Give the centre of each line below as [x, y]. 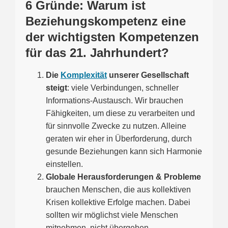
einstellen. [64, 164]
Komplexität [84, 75]
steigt [56, 88]
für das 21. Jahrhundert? [97, 53]
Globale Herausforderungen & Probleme [123, 177]
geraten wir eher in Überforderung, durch [119, 139]
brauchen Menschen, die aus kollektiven [118, 190]
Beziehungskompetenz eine [106, 21]
